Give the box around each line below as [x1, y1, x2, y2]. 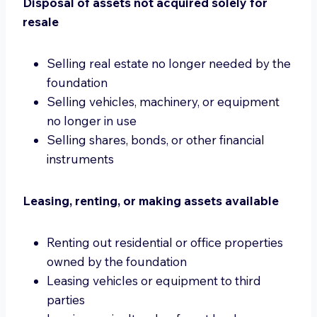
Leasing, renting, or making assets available [23, 193, 279, 208]
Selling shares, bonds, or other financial [47, 132, 265, 147]
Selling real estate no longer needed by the [47, 56, 291, 71]
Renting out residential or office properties [47, 235, 283, 250]
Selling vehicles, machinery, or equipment [47, 94, 279, 109]
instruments [47, 151, 114, 166]
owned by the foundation [47, 254, 187, 269]
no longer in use [47, 113, 137, 128]
